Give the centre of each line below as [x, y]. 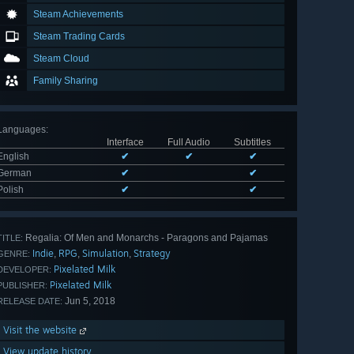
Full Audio [188, 143]
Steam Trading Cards [79, 37]
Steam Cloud [61, 59]
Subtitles [252, 143]
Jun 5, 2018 [89, 301]
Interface [125, 143]
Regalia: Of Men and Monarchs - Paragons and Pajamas [145, 238]
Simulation [105, 254]
